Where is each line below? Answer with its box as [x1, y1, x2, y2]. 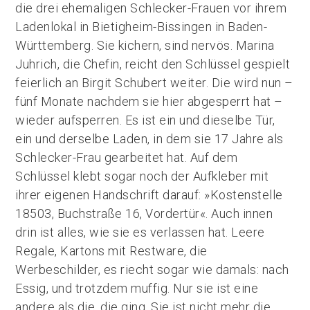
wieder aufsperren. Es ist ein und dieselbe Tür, [15, 113, 275, 127]
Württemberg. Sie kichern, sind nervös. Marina [15, 38, 275, 53]
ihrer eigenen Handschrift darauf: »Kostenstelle [15, 188, 283, 202]
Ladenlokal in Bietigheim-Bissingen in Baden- [15, 19, 268, 34]
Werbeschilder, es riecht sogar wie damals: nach [15, 262, 289, 277]
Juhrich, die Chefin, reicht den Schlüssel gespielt [15, 57, 291, 71]
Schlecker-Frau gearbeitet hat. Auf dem [15, 150, 238, 165]
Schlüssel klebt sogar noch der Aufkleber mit [15, 169, 269, 183]
